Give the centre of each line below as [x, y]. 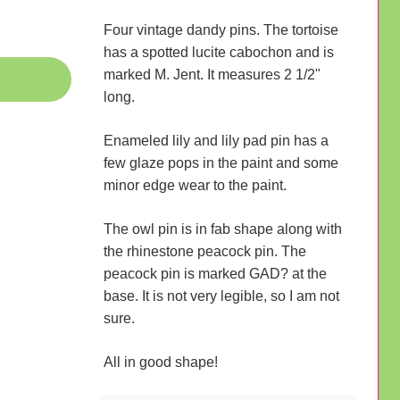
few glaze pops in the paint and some [221, 162]
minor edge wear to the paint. [195, 185]
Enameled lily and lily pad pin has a [216, 140]
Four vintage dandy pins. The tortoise [221, 29]
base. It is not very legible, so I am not [221, 296]
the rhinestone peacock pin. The [204, 251]
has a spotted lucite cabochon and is [218, 52]
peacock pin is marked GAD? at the [215, 273]
